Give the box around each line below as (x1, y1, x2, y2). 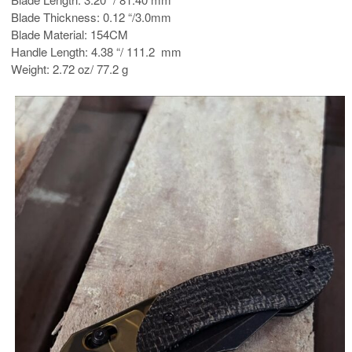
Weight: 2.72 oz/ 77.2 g (11, 60, 128, 78)
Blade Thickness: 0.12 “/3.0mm (11, 9, 171, 26)
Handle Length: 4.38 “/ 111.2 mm (11, 43, 181, 60)
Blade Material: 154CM (11, 26, 128, 43)
